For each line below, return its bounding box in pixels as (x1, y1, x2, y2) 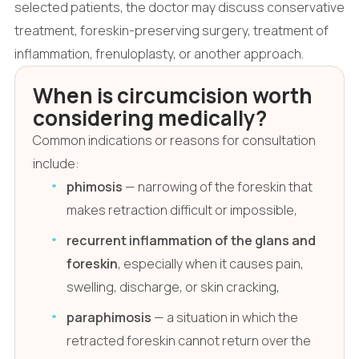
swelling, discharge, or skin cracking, (67, 277, 280, 296)
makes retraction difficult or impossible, (67, 200, 298, 219)
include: (32, 154, 79, 172)
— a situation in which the (151, 308, 299, 326)
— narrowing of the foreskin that (123, 177, 313, 196)
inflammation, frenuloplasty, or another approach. (14, 44, 304, 63)
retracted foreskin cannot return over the (67, 331, 312, 349)
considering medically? (32, 103, 267, 132)
